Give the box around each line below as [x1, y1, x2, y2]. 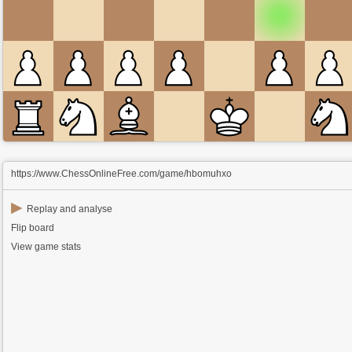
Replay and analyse [27, 203, 113, 214]
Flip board [11, 222, 55, 233]
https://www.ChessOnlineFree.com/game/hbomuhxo [11, 168, 233, 179]
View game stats [11, 241, 82, 252]
